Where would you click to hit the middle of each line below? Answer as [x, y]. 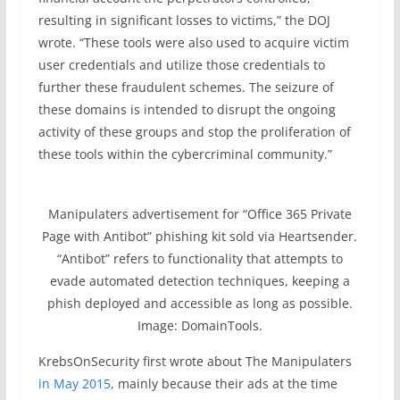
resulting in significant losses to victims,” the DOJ [184, 20]
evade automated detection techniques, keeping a [200, 281]
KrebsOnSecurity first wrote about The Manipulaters [195, 361]
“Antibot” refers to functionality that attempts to [200, 258]
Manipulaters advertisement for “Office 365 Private [200, 214]
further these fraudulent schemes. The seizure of [186, 87]
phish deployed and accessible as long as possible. [200, 303]
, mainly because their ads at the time [224, 383]
